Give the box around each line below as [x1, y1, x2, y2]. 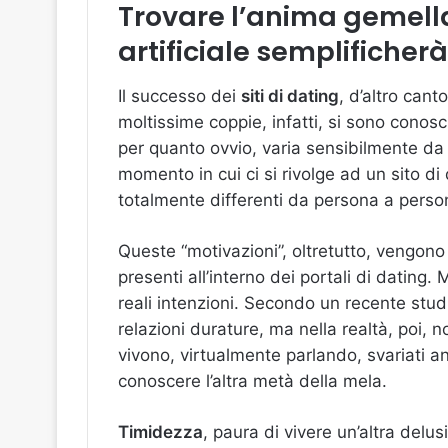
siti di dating [241, 85, 339, 106]
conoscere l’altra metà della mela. [118, 370, 387, 391]
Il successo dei [118, 85, 241, 106]
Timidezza [118, 421, 203, 442]
